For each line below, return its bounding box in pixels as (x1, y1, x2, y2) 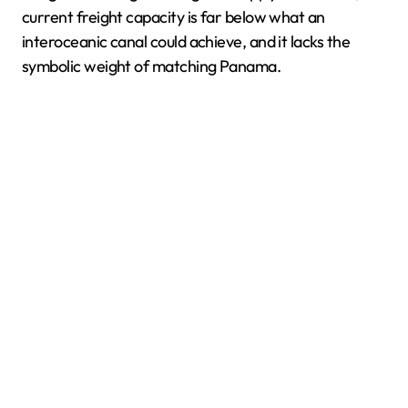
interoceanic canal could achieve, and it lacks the (22, 31, 350, 52)
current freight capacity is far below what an (22, 6, 325, 27)
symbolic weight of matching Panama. (22, 56, 281, 76)
